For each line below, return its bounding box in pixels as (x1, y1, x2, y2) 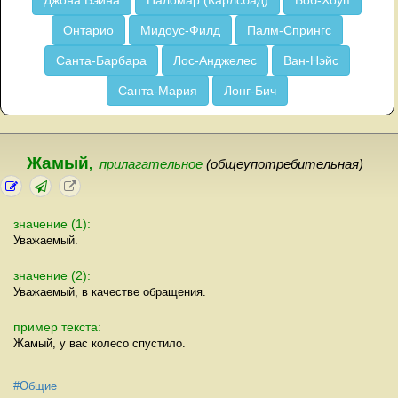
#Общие (13, 379, 57, 393)
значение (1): (13, 217, 91, 231)
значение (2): (13, 268, 91, 283)
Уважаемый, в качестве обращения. (13, 285, 206, 298)
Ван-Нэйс (283, 53, 338, 68)
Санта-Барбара (55, 53, 147, 68)
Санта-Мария (117, 84, 197, 98)
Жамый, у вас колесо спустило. (13, 337, 186, 350)
